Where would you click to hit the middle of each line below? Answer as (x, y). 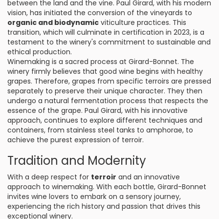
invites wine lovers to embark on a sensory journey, (94, 197)
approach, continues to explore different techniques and (105, 120)
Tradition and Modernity (77, 161)
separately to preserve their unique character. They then (105, 91)
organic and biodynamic (53, 22)
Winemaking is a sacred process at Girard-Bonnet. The (101, 62)
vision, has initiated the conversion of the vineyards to (100, 13)
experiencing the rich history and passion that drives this (104, 206)
